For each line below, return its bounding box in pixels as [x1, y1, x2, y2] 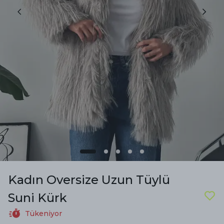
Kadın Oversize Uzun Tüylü [8, 172, 170, 187]
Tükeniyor [25, 209, 62, 218]
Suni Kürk [8, 190, 67, 205]
